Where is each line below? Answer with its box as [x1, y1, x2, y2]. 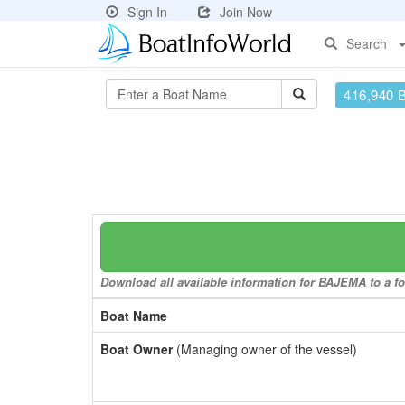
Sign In [127, 3, 167, 21]
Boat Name [100, 306, 167, 325]
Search [346, 34, 387, 52]
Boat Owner [100, 340, 173, 358]
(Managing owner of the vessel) [173, 340, 357, 358]
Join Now [220, 3, 272, 21]
